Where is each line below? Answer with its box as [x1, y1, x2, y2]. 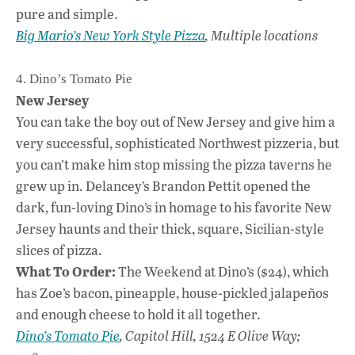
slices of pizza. [16, 240, 105, 259]
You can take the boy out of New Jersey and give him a [16, 112, 335, 131]
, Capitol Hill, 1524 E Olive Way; [120, 326, 300, 345]
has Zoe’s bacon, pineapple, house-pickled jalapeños [16, 283, 329, 302]
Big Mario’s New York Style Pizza [16, 25, 205, 44]
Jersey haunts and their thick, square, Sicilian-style [16, 219, 324, 238]
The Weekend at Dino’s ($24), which [116, 261, 329, 281]
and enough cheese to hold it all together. [16, 304, 261, 323]
